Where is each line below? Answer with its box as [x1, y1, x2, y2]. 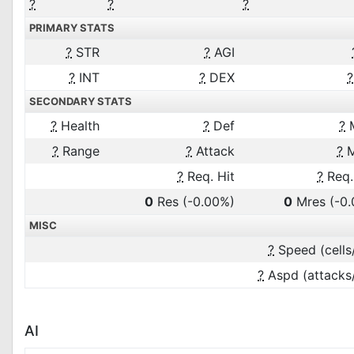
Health [57, 118, 100, 134]
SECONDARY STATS [29, 95, 132, 107]
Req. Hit [183, 168, 235, 184]
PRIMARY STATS [29, 21, 115, 34]
